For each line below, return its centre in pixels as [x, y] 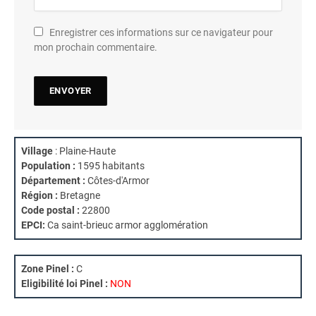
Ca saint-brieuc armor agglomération [128, 225]
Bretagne [79, 195]
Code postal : [50, 210]
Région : [39, 195]
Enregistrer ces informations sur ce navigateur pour [161, 32]
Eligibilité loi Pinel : [65, 283]
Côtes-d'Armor [117, 180]
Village [37, 151]
